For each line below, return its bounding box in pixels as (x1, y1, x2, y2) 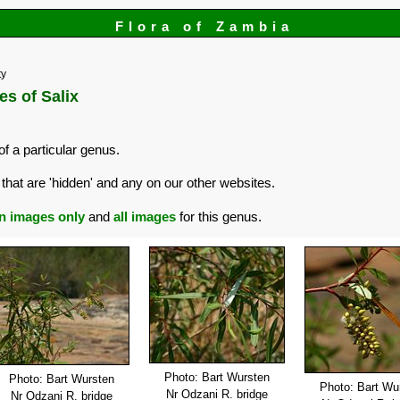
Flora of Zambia (114, 19, 295, 34)
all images (113, 208, 176, 224)
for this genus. (176, 208, 262, 224)
